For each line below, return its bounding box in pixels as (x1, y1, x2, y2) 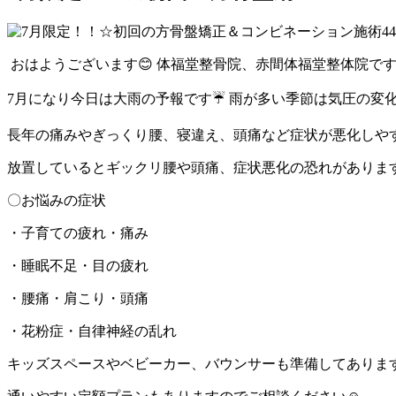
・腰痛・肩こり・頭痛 (7, 291, 148, 307)
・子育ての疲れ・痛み (7, 225, 148, 241)
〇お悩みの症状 (7, 193, 106, 209)
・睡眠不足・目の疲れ (7, 258, 148, 274)
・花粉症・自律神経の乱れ (7, 324, 177, 339)
